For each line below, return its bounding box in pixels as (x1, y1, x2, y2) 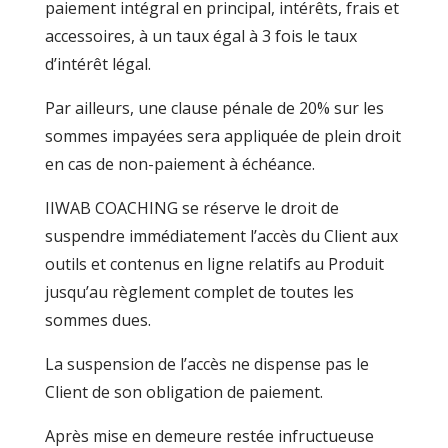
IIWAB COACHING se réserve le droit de (44, 197, 339, 219)
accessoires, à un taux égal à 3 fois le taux (44, 25, 357, 47)
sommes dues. (44, 309, 151, 331)
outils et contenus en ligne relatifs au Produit (44, 253, 384, 275)
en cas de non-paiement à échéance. (44, 153, 315, 175)
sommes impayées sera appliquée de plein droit (44, 125, 401, 147)
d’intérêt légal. (44, 53, 151, 75)
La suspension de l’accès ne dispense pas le (44, 353, 369, 375)
